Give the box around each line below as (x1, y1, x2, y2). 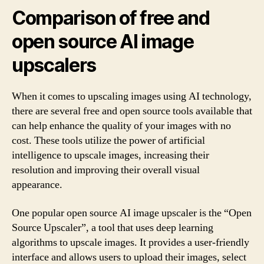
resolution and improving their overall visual (12, 163, 200, 177)
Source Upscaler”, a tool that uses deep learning (12, 220, 213, 235)
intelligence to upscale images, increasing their (12, 148, 209, 162)
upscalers (12, 54, 97, 77)
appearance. (12, 178, 62, 192)
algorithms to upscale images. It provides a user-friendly (12, 235, 249, 249)
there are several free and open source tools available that (12, 104, 252, 118)
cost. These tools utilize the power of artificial (12, 134, 205, 147)
